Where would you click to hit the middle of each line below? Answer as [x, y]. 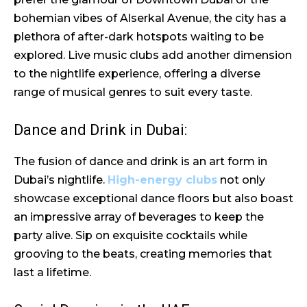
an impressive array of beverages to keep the [139, 217]
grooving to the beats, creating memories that [143, 254]
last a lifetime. [52, 272]
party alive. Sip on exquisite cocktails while [131, 235]
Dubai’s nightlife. [61, 180]
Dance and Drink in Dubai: [100, 130]
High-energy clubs [162, 180]
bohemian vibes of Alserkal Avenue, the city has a [150, 18]
